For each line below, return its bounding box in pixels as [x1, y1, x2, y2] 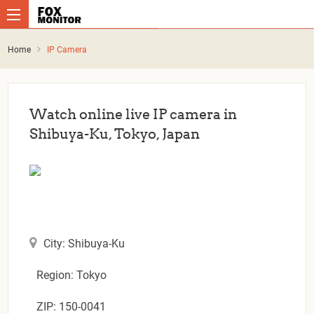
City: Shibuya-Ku [43, 236, 125, 250]
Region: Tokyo [36, 268, 107, 282]
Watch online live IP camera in [29, 105, 238, 123]
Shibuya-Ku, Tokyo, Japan [29, 125, 200, 142]
